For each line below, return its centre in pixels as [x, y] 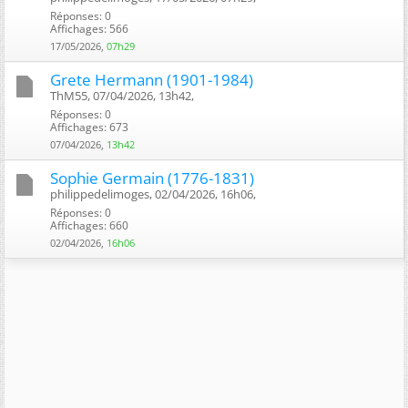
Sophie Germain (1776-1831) [152, 178]
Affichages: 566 [89, 28]
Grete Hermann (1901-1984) [152, 79]
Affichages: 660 [89, 225]
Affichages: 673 [89, 127]
